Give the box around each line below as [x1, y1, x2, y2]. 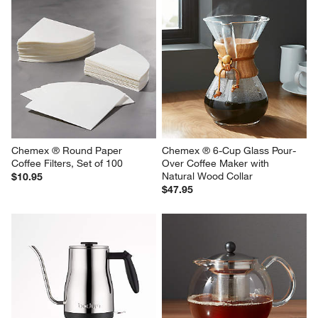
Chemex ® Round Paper [11, 144, 126, 158]
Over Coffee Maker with [162, 157, 272, 170]
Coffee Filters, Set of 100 [11, 157, 124, 170]
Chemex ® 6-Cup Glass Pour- [162, 144, 296, 158]
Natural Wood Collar [162, 170, 253, 183]
